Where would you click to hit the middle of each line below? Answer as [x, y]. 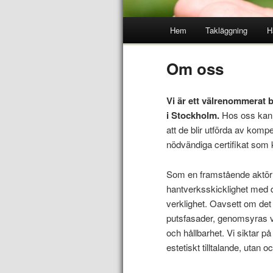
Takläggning [227, 30]
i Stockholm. [193, 115]
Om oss [195, 69]
